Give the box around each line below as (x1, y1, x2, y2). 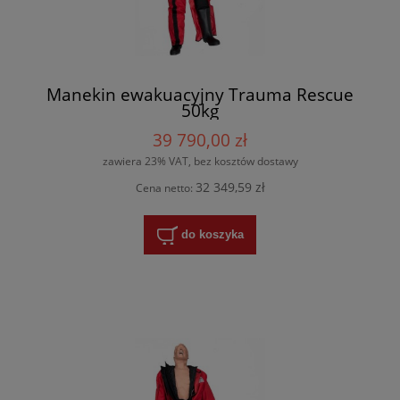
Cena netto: (135, 180, 196, 196)
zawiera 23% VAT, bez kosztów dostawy (102, 153, 298, 169)
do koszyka (180, 227, 244, 241)
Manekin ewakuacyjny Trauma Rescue (46, 81, 354, 106)
